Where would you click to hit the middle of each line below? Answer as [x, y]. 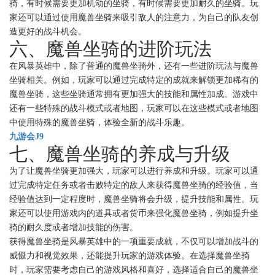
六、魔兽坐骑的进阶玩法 [110, 49]
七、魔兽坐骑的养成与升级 [120, 154]
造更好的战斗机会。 [48, 32]
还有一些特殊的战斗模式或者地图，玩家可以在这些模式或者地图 [134, 109]
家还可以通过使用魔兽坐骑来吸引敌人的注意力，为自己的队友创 [134, 18]
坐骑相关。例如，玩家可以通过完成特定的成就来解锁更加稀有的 [134, 80]
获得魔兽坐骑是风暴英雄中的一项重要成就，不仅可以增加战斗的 [134, 242]
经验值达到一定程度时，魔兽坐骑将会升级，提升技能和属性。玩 [134, 199]
